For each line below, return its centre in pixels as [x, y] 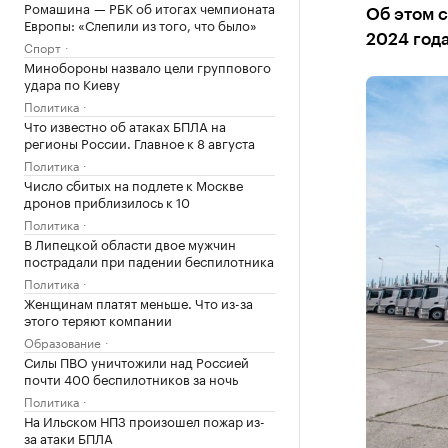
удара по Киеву [72, 83]
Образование [62, 341]
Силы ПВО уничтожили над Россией [136, 361]
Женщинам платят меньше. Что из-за [138, 302]
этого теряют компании [98, 319]
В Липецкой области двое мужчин [130, 243]
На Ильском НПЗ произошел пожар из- [144, 420]
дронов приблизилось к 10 [107, 201]
